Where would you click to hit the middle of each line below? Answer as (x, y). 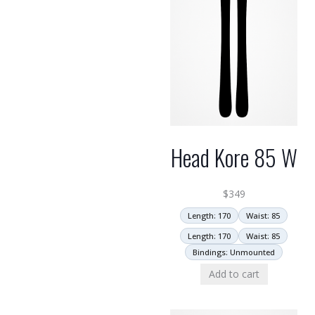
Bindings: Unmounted (234, 252)
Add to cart (234, 274)
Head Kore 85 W (234, 157)
